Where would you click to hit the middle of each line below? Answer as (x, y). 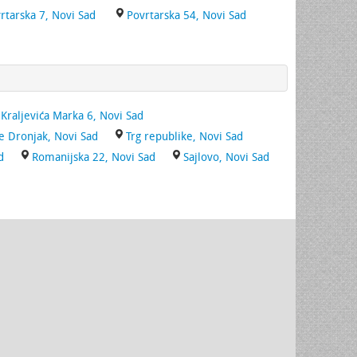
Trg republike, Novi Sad (184, 137)
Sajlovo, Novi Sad (226, 157)
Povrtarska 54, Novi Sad (186, 16)
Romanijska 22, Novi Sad (94, 157)
